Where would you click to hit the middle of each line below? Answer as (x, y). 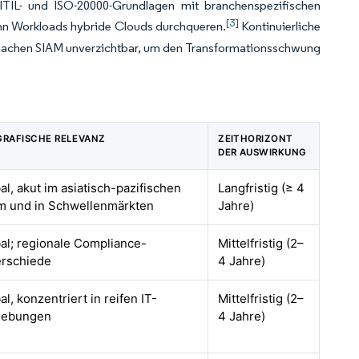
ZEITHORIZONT (256, 139)
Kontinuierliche (279, 26)
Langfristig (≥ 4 (262, 188)
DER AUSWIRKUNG (262, 152)
